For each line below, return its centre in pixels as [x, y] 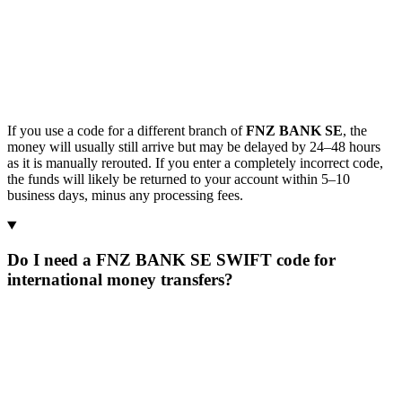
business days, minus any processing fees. [125, 195]
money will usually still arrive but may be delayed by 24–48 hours [194, 146]
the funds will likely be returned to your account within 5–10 [179, 179]
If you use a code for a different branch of [127, 130]
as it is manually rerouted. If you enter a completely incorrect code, [195, 162]
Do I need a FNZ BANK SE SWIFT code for [171, 260]
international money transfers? [120, 280]
